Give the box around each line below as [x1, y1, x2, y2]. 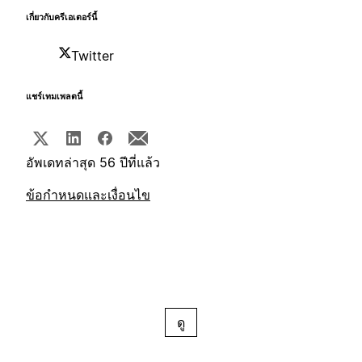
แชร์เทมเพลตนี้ [26, 91, 82, 103]
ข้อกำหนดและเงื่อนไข [26, 187, 150, 204]
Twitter [71, 48, 114, 65]
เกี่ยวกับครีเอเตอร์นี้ [26, 12, 97, 23]
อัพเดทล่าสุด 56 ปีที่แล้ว [26, 154, 160, 171]
